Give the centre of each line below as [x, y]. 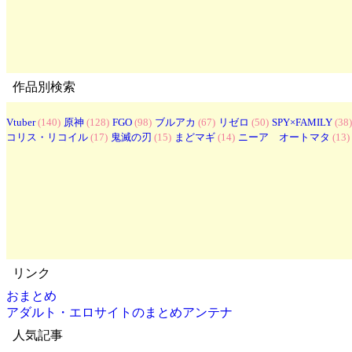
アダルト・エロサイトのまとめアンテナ [119, 312]
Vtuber [21, 122]
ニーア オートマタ [284, 137]
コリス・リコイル [47, 137]
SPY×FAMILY [302, 122]
